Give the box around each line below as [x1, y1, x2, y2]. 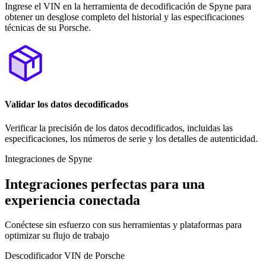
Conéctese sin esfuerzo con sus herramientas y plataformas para [5, 220, 242, 230]
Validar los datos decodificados [5, 99, 128, 110]
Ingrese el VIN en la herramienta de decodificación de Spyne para [5, 1, 251, 12]
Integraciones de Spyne [5, 153, 92, 164]
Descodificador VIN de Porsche [5, 251, 125, 261]
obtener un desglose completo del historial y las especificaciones [5, 12, 244, 23]
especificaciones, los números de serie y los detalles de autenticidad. [5, 133, 258, 144]
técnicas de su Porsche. [5, 23, 91, 33]
